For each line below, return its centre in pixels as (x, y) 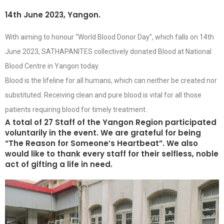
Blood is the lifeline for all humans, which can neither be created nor (111, 80)
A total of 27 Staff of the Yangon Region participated (111, 122)
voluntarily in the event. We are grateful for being (103, 132)
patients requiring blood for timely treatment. (76, 109)
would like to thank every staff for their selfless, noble (112, 153)
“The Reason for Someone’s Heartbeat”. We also (101, 143)
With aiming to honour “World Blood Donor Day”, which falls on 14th (109, 37)
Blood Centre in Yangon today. (52, 66)
